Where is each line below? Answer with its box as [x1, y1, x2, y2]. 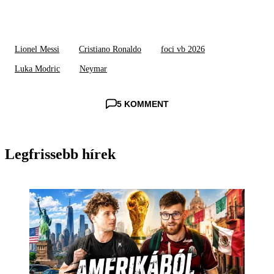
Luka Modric [15, 64, 60, 73]
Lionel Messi [15, 44, 59, 54]
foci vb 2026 [161, 44, 205, 54]
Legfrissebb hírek [5, 146, 116, 162]
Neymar [80, 64, 107, 73]
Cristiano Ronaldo [79, 44, 141, 54]
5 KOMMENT [116, 98, 169, 109]
